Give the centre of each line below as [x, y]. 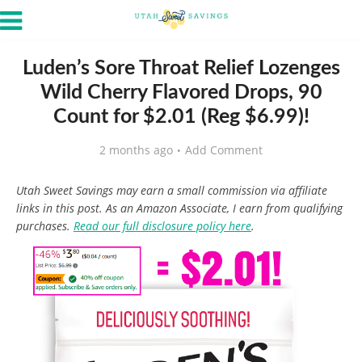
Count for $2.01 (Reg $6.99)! [181, 117]
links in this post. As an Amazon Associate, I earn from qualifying [179, 208]
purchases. [45, 226]
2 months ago [136, 150]
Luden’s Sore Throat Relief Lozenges [181, 68]
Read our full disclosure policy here [162, 226]
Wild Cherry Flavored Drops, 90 [181, 93]
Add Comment [224, 150]
